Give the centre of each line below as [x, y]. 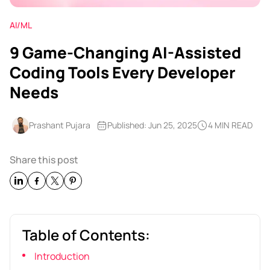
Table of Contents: [86, 235]
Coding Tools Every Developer [123, 73]
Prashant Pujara [60, 125]
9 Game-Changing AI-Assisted [125, 53]
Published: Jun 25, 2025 [152, 125]
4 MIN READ [230, 125]
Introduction [62, 256]
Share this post [44, 160]
